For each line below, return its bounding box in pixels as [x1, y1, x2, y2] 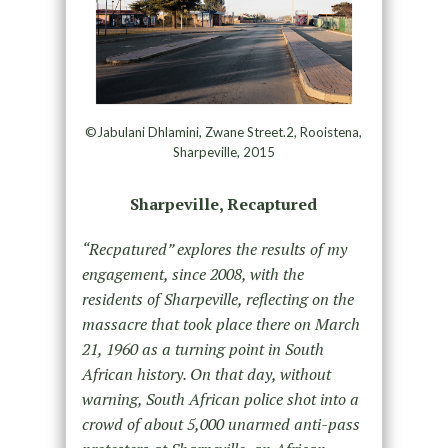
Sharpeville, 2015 [172, 143, 275, 160]
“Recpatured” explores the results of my [81, 237, 347, 260]
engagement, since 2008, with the [81, 262, 304, 285]
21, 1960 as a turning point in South [81, 337, 324, 360]
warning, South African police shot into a [81, 387, 359, 410]
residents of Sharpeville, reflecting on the [81, 287, 354, 310]
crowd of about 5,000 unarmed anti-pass [81, 412, 360, 435]
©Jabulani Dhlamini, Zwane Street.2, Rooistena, [85, 123, 363, 140]
